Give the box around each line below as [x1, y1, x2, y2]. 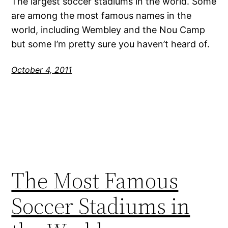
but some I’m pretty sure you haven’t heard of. [11, 38, 210, 49]
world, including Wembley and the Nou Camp [11, 24, 206, 35]
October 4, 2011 [11, 64, 72, 75]
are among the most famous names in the [11, 10, 192, 21]
